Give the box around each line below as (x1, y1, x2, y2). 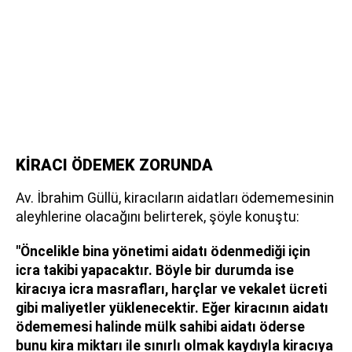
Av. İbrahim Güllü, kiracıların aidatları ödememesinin (16, 189, 334, 206)
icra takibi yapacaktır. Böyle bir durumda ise (16, 262, 294, 278)
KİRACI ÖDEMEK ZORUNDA (16, 155, 213, 174)
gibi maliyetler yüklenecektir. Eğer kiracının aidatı (16, 299, 328, 316)
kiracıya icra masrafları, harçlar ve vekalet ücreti (16, 280, 327, 297)
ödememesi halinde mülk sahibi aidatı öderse (16, 318, 305, 335)
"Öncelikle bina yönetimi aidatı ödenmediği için (16, 243, 310, 259)
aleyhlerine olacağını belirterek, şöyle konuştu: (16, 208, 299, 225)
